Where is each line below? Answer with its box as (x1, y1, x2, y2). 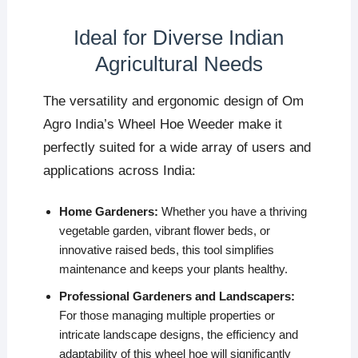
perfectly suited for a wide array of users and (42, 140, 311, 155)
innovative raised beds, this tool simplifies (58, 243, 274, 257)
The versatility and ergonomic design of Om (42, 93, 304, 109)
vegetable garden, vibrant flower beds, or (58, 224, 270, 238)
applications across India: (42, 163, 196, 178)
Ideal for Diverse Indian (74, 26, 284, 50)
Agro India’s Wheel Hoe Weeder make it (42, 117, 282, 132)
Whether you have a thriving (157, 205, 307, 219)
